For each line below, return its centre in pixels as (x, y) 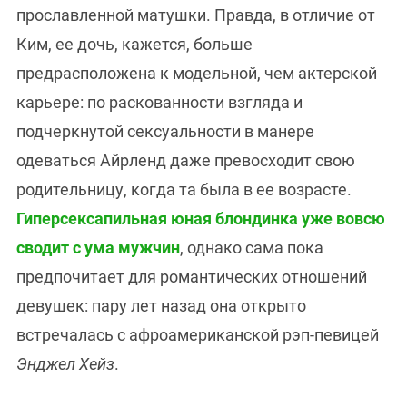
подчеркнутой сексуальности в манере (165, 132)
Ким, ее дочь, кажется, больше (134, 45)
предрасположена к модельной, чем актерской (197, 74)
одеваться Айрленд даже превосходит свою (186, 161)
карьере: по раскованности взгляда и (159, 103)
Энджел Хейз (65, 364)
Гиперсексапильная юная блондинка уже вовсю (201, 219)
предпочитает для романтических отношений (192, 277)
